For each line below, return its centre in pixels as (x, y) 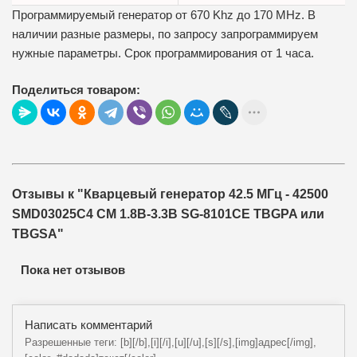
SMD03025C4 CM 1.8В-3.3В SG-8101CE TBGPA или (168, 214)
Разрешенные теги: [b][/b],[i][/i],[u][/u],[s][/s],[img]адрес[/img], (171, 342)
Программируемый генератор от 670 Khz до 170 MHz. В (164, 14)
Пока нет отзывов (73, 269)
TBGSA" (38, 233)
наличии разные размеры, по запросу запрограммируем (165, 33)
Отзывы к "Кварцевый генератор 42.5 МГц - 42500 (170, 194)
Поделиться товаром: (76, 89)
